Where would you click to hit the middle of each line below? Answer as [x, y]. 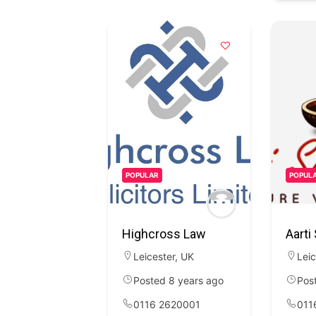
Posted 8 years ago [178, 280]
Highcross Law [164, 234]
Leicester [154, 256]
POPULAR [142, 175]
